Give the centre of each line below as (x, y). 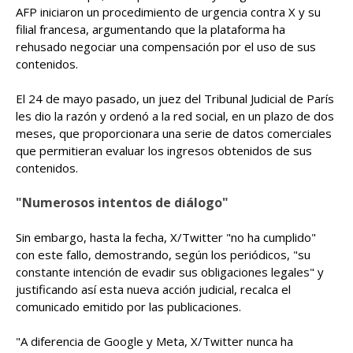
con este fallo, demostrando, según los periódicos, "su (163, 255)
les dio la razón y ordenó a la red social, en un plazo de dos (175, 116)
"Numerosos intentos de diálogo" (122, 203)
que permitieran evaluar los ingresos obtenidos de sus (164, 150)
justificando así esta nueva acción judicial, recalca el (153, 289)
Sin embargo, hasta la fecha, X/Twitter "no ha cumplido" (166, 237)
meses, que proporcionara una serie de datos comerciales (174, 133)
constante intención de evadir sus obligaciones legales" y (170, 272)
